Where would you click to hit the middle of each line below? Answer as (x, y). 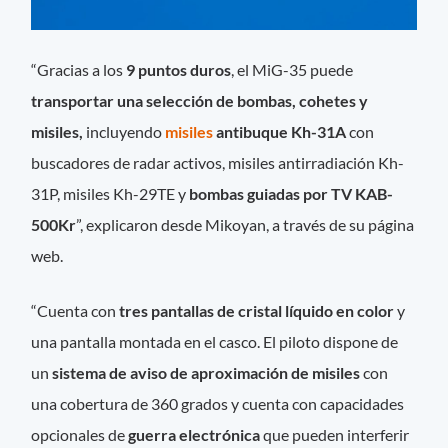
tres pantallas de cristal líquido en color (257, 311)
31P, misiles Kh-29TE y (110, 194)
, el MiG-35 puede (292, 70)
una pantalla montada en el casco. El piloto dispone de (215, 342)
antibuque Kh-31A (280, 132)
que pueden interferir (335, 435)
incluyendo (124, 132)
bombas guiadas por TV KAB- (291, 194)
